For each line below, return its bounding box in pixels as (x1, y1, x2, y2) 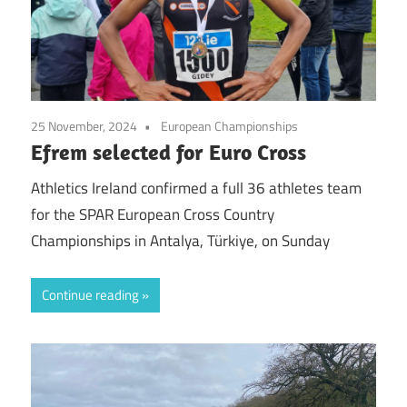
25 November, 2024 (31, 115, 137, 135)
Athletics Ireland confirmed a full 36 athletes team (31, 176, 362, 201)
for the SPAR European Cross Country (31, 203, 274, 227)
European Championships (161, 115, 298, 135)
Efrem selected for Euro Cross (31, 137, 306, 165)
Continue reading (42, 283, 139, 305)
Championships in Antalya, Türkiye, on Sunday (31, 229, 330, 253)
